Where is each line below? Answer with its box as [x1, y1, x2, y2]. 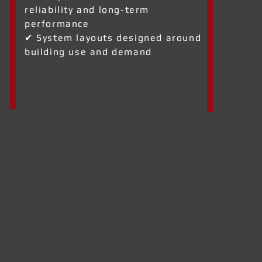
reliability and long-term [25, 4, 150, 15]
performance [25, 18, 89, 29]
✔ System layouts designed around [25, 32, 202, 43]
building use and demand [25, 46, 152, 57]
